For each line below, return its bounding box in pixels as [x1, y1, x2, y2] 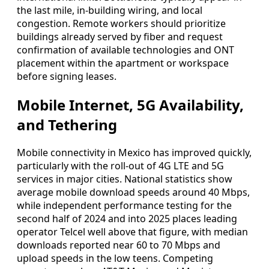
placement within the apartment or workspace [17, 56, 229, 70]
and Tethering [17, 114, 117, 134]
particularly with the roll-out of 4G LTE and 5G [17, 159, 224, 173]
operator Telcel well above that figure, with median [17, 225, 248, 239]
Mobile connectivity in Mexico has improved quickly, [17, 146, 252, 160]
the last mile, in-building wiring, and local [17, 3, 202, 17]
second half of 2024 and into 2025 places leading [17, 212, 237, 226]
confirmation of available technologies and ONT [17, 43, 234, 56]
